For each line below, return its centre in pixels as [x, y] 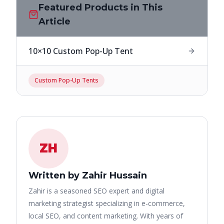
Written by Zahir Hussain [88, 175]
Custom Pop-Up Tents [66, 80]
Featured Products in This [100, 7]
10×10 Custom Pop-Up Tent [81, 51]
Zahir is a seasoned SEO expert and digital [96, 191]
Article [54, 21]
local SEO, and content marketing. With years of [106, 216]
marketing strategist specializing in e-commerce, [107, 203]
